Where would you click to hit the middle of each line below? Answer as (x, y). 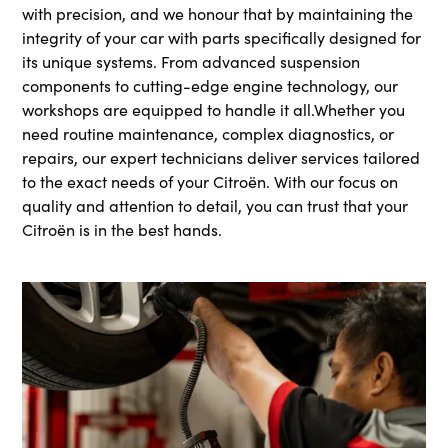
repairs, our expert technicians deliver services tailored (221, 158)
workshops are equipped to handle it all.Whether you (214, 110)
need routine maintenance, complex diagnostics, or (208, 134)
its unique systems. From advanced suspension (191, 62)
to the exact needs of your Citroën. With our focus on (210, 182)
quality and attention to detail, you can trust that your (215, 206)
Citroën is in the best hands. (122, 230)
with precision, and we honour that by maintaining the (218, 14)
